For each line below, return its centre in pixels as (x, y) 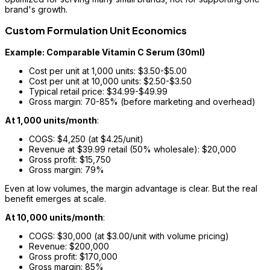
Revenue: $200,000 (69, 246)
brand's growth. (36, 10)
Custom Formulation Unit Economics (96, 31)
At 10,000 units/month (54, 217)
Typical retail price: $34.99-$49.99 (98, 91)
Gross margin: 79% (67, 169)
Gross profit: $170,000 (73, 256)
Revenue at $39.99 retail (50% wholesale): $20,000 (133, 149)
